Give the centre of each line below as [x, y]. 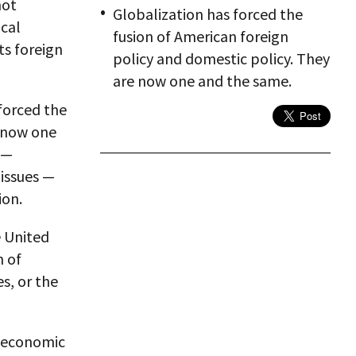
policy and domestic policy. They [221, 58]
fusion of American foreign [201, 36]
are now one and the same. [202, 81]
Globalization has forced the [208, 14]
